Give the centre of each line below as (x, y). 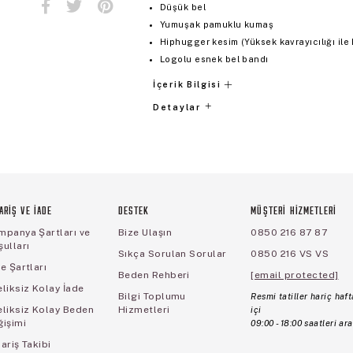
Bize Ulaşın (145, 232)
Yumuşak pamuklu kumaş (217, 24)
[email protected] (295, 275)
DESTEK (134, 211)
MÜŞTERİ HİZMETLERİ (294, 211)
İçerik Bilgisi (187, 84)
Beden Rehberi (154, 275)
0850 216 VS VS (290, 253)
